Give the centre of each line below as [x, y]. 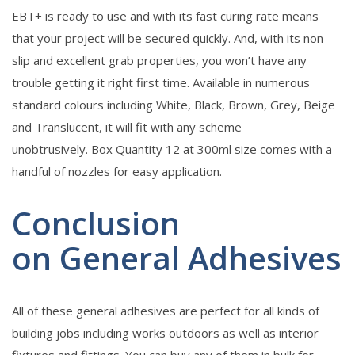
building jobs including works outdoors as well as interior [165, 333]
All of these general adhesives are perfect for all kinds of [166, 311]
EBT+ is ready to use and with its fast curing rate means [165, 16]
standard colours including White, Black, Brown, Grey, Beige [174, 105]
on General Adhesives [177, 258]
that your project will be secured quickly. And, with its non [168, 38]
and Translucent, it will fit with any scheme [127, 127]
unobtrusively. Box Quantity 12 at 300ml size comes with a [172, 149]
